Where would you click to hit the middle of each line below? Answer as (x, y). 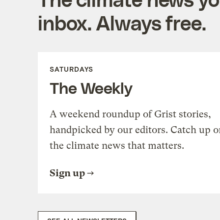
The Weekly (91, 87)
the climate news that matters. (117, 145)
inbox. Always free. (122, 22)
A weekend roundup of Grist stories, (130, 114)
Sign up (67, 173)
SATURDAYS (71, 69)
